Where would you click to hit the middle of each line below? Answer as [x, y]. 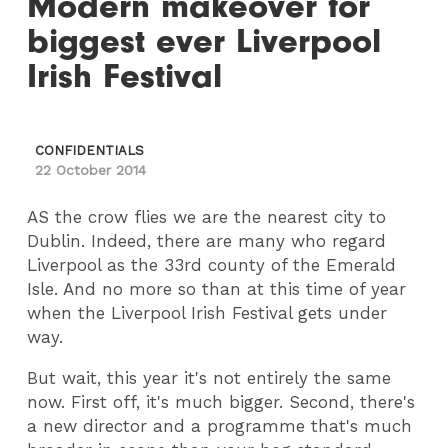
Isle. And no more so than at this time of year [217, 289]
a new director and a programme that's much [220, 426]
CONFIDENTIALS [90, 151]
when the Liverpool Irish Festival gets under [207, 313]
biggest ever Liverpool [204, 41]
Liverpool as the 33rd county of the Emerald [212, 265]
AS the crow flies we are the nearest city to [207, 217]
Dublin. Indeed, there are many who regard [207, 241]
